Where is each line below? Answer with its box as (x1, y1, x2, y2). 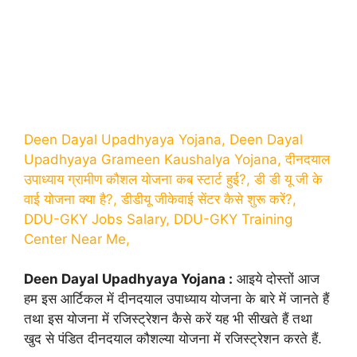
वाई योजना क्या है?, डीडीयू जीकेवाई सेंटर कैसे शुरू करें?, (24, 190, 296, 207)
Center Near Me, (24, 230, 130, 247)
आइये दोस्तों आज (233, 271, 320, 287)
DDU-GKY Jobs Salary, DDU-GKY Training (24, 210, 292, 227)
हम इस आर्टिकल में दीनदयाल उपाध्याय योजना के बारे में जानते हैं (24, 291, 329, 307)
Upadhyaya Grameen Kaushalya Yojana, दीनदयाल (24, 151, 330, 167)
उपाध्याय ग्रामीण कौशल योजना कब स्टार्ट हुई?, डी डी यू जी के (24, 171, 323, 187)
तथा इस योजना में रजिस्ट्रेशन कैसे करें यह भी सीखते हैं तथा (24, 311, 312, 327)
